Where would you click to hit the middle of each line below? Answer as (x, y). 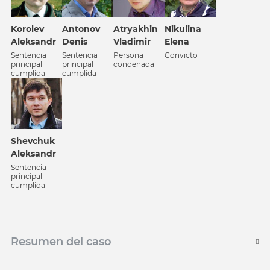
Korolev (27, 29)
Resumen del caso (61, 242)
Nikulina (183, 29)
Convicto (181, 55)
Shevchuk (33, 141)
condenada (134, 64)
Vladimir (132, 42)
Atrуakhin (136, 29)
